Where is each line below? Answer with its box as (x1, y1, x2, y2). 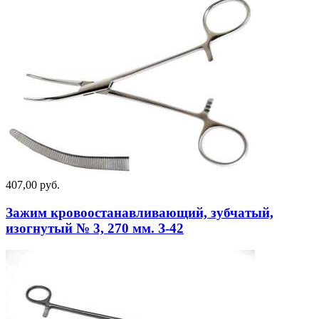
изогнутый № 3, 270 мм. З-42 (6, 220, 184, 236)
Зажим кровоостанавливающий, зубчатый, (6, 204, 273, 220)
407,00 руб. (6, 179, 60, 192)
